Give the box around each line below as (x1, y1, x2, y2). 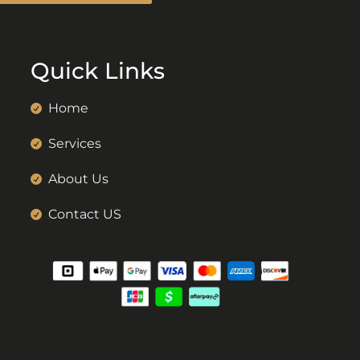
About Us (48, 171, 109, 187)
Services (48, 136, 102, 152)
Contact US (48, 207, 122, 223)
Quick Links (30, 57, 165, 85)
